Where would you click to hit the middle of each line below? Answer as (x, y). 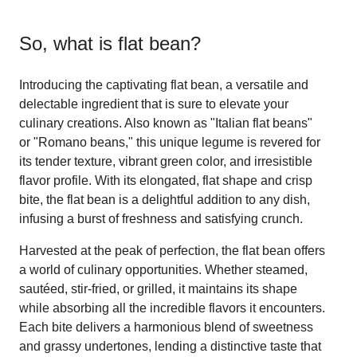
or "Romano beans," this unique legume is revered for (170, 142)
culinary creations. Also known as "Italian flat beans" (166, 123)
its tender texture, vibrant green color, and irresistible (166, 161)
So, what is (69, 43)
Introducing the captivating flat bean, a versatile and (164, 84)
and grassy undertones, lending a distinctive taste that (170, 346)
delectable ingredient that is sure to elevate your (154, 104)
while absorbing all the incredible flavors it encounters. (172, 308)
